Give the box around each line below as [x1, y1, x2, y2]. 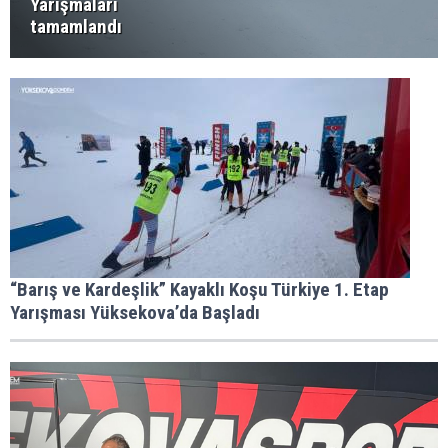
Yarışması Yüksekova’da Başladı [10, 301, 260, 324]
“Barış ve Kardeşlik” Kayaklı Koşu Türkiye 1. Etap [10, 278, 389, 301]
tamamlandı [30, 15, 122, 38]
